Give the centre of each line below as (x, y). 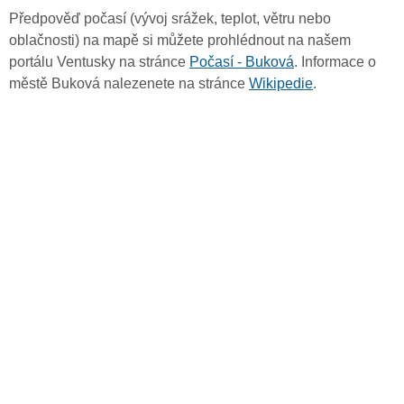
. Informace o (335, 62)
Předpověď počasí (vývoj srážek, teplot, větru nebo (170, 19)
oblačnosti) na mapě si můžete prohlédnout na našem (180, 41)
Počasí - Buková (242, 62)
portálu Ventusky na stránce (99, 62)
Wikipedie (281, 84)
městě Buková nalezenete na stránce (129, 84)
